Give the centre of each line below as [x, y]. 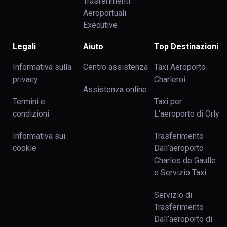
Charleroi [169, 79]
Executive [101, 25]
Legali [24, 46]
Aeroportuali [105, 13]
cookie [25, 148]
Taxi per [168, 102]
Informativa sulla [42, 67]
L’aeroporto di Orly [186, 114]
